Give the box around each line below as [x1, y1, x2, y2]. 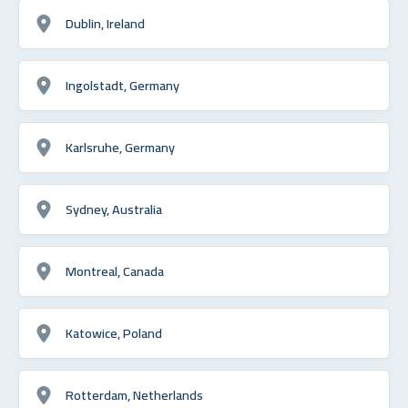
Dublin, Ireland [66, 10, 145, 36]
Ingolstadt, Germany [66, 72, 179, 97]
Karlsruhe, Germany [66, 134, 175, 159]
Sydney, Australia [66, 196, 162, 221]
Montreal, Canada [66, 258, 164, 283]
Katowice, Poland [66, 320, 162, 345]
